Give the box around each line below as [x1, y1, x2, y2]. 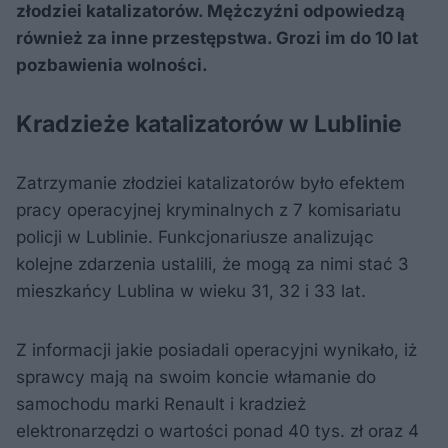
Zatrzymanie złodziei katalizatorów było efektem [16, 172, 405, 193]
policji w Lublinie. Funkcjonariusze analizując [16, 226, 374, 247]
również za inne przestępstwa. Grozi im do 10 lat [16, 27, 418, 48]
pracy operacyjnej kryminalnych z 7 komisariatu [16, 199, 401, 220]
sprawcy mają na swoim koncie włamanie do [16, 366, 376, 387]
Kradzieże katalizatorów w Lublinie [16, 109, 402, 138]
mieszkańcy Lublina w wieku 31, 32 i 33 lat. [16, 280, 366, 301]
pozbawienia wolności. [16, 54, 208, 75]
